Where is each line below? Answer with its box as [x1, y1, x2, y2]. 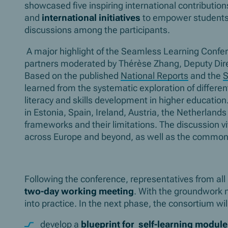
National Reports [121, 70, 188, 81]
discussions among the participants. [24, 25, 170, 36]
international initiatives [42, 13, 140, 23]
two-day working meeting [24, 186, 134, 196]
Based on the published [24, 70, 121, 81]
